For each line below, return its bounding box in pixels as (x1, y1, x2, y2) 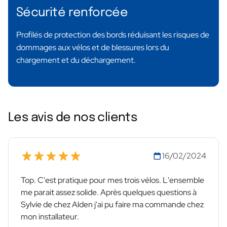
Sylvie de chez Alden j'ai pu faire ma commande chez (21, 199, 204, 210)
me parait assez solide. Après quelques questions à (21, 187, 197, 198)
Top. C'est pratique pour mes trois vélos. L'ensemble (21, 175, 204, 186)
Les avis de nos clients (8, 111, 137, 125)
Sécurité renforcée (16, 7, 128, 20)
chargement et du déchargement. (16, 55, 136, 66)
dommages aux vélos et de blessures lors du (16, 42, 169, 53)
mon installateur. (21, 211, 79, 222)
